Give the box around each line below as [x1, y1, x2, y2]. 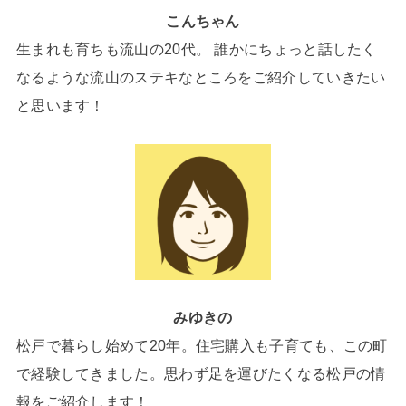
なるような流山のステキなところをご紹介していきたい [15, 69, 386, 86]
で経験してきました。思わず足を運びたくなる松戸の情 [15, 365, 386, 382]
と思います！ [15, 97, 105, 114]
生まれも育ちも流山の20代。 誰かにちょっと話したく [15, 41, 377, 58]
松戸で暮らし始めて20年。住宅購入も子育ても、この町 [15, 337, 388, 353]
